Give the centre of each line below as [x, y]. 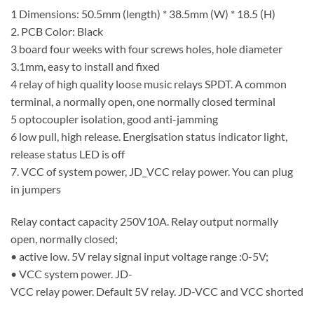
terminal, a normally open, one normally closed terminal [143, 102]
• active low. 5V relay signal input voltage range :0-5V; [139, 257]
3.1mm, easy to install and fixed [85, 67]
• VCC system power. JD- [71, 274]
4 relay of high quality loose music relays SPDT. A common [149, 84]
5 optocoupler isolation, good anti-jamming [114, 119]
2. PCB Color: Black [57, 32]
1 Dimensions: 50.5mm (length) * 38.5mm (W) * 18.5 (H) [143, 14]
